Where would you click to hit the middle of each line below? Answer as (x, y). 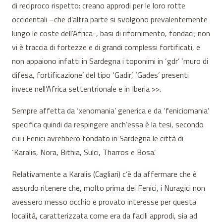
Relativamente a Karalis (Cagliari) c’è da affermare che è (104, 174)
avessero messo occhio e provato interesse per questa (104, 202)
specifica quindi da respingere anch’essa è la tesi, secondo (108, 125)
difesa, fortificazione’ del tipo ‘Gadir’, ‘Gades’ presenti (100, 75)
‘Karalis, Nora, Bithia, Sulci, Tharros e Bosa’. (84, 152)
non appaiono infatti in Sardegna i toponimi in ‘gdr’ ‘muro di (110, 61)
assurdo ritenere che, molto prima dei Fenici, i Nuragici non (109, 188)
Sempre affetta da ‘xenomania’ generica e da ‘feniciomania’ (111, 111)
